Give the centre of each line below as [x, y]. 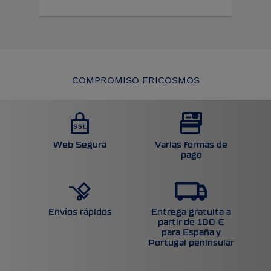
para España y [191, 233]
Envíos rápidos [80, 212]
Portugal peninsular [191, 243]
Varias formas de [191, 145]
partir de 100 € [191, 223]
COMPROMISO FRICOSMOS [135, 80]
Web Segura [80, 145]
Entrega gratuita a [191, 212]
